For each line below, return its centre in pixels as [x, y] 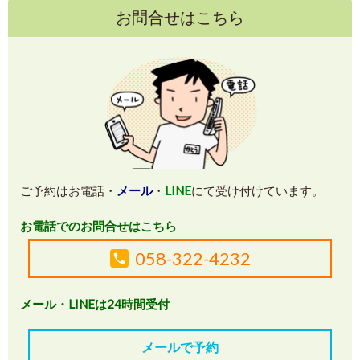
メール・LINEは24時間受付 [95, 304]
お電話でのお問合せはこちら [98, 226]
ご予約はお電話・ [68, 191]
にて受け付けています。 [258, 191]
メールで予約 [180, 347]
